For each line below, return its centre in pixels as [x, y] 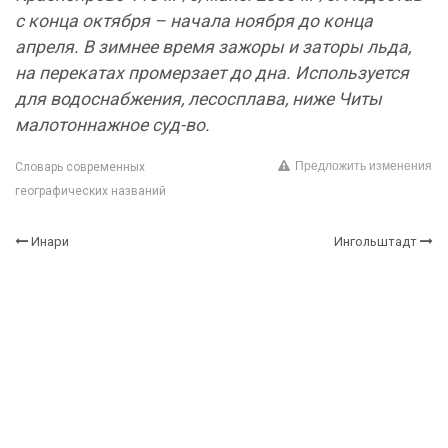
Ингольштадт [375, 241]
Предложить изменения [363, 166]
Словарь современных [80, 167]
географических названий [90, 191]
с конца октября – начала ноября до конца [194, 21]
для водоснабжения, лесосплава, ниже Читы [198, 99]
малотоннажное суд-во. [112, 125]
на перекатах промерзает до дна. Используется [212, 73]
